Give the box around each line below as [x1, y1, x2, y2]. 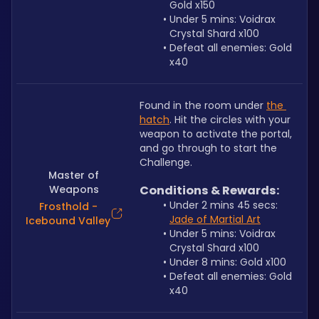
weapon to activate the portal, [140, 127, 292, 141]
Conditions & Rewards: [140, 182, 280, 199]
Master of [48, 168, 99, 182]
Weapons [48, 182, 99, 197]
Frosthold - [38, 199, 98, 214]
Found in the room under [140, 98, 266, 113]
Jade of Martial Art [169, 212, 261, 226]
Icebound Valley [26, 214, 110, 228]
